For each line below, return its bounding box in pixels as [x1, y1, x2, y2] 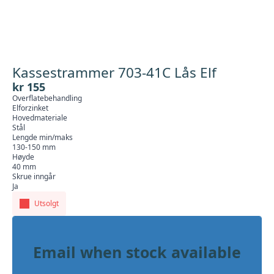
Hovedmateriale [12, 113, 67, 123]
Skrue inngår [12, 171, 56, 182]
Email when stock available [33, 242, 241, 263]
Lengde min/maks [12, 132, 73, 143]
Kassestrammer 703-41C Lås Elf [12, 63, 217, 82]
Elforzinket [12, 103, 48, 113]
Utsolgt [34, 198, 59, 209]
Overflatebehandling [12, 93, 82, 103]
